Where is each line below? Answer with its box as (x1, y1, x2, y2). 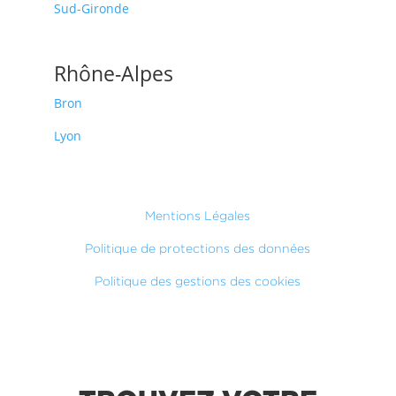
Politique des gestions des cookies (95, 274, 301, 288)
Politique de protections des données (85, 241, 311, 255)
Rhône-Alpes (54, 58, 174, 88)
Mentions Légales (145, 209, 251, 223)
